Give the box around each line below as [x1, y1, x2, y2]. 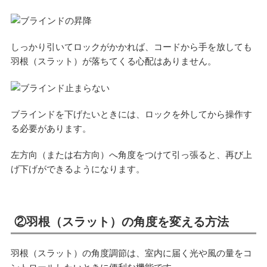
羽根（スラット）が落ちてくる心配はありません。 [10, 56, 216, 67]
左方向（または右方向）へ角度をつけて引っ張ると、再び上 [10, 150, 252, 160]
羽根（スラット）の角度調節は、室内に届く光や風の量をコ [10, 247, 252, 258]
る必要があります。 [10, 123, 91, 133]
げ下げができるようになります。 [10, 164, 145, 174]
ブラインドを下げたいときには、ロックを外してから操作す [10, 109, 252, 119]
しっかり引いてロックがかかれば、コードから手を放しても [10, 42, 252, 52]
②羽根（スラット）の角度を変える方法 [14, 215, 229, 228]
